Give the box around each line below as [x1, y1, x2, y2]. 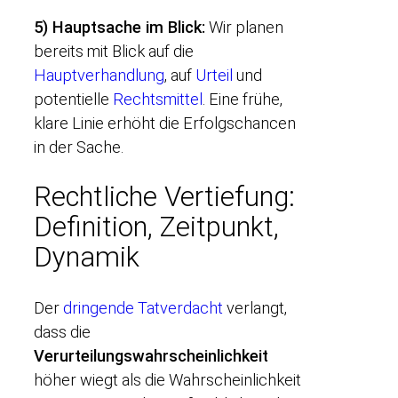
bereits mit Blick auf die [34, 42, 194, 61]
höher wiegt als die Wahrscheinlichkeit [34, 370, 301, 390]
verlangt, [223, 298, 287, 318]
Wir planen [205, 18, 283, 37]
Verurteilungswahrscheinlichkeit [34, 346, 268, 366]
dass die [34, 322, 91, 342]
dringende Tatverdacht [63, 298, 223, 318]
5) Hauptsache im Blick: [34, 18, 205, 37]
